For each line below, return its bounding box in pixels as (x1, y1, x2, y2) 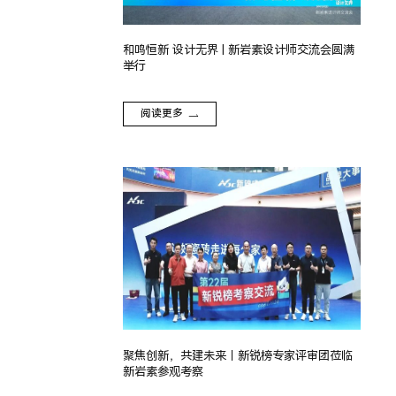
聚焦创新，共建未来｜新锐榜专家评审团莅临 (122, 348, 353, 362)
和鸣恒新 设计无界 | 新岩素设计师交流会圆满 (122, 43, 354, 57)
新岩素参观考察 (122, 364, 203, 378)
